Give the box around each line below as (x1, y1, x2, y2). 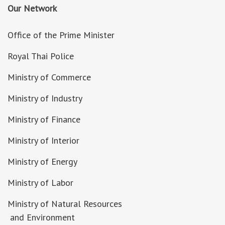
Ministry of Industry (8, 92, 82, 104)
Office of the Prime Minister (8, 29, 115, 41)
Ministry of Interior (8, 135, 79, 146)
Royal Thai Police (8, 50, 74, 62)
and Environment (8, 211, 75, 223)
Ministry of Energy (8, 156, 77, 167)
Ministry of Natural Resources (8, 198, 125, 209)
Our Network (8, 3, 57, 14)
